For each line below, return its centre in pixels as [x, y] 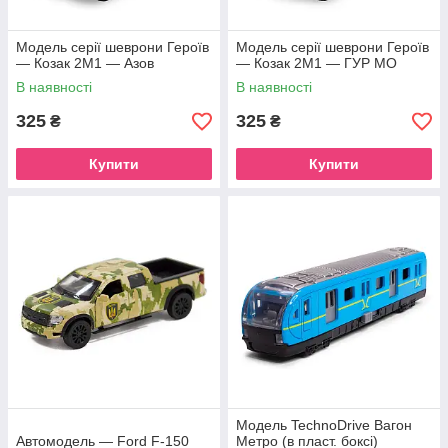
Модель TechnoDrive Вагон [324, 425]
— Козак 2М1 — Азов [85, 63]
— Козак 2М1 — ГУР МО [316, 63]
